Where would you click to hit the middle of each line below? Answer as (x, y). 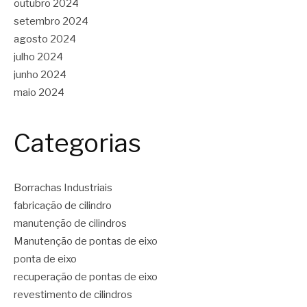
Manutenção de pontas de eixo (86, 242)
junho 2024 (40, 74)
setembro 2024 (51, 21)
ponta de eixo (45, 259)
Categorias (77, 143)
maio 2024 (39, 92)
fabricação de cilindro (63, 206)
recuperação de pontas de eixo (86, 277)
